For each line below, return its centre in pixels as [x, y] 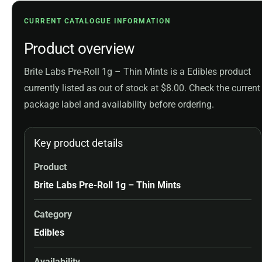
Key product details [78, 143]
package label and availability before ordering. [119, 104]
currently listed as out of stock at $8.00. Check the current [142, 88]
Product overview [80, 48]
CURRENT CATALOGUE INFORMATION [97, 20]
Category [53, 214]
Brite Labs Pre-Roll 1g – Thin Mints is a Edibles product [137, 71]
